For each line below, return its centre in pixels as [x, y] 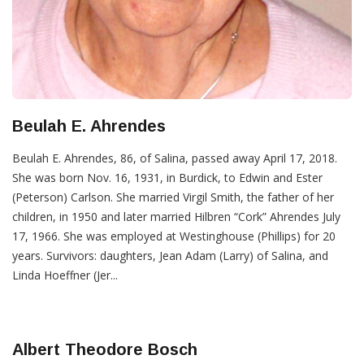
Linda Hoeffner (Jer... [65, 275]
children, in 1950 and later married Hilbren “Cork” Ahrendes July [176, 217]
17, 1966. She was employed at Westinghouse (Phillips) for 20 [174, 236]
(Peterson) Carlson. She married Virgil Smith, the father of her [173, 197]
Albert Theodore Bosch [105, 350]
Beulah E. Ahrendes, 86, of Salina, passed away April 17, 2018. [175, 158]
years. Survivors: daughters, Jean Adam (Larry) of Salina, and [170, 256]
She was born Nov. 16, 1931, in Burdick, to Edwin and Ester [167, 178]
